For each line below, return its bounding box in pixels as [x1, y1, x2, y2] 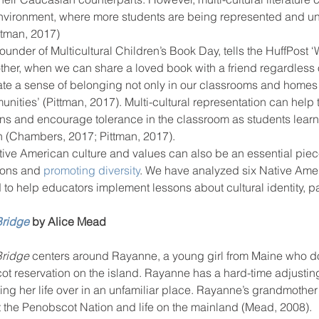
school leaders [106, 43, 174, 58]
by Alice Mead [29, 214, 109, 229]
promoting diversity [43, 163, 140, 177]
